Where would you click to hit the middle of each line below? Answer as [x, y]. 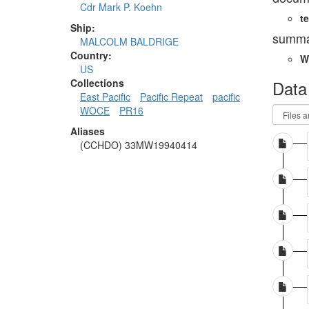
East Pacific [105, 97]
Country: [91, 56]
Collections [97, 83]
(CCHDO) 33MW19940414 [139, 145]
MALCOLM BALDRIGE [129, 42]
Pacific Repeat [171, 97]
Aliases [88, 131]
